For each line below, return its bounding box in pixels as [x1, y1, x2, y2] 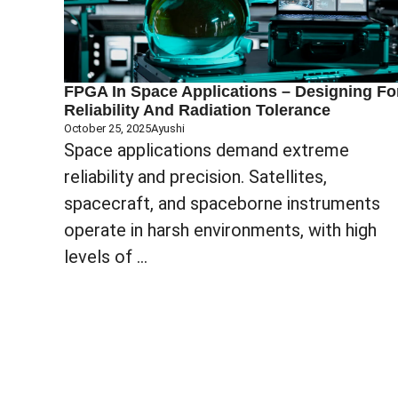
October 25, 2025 [64, 121, 151, 135]
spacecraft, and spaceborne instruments [64, 192, 380, 214]
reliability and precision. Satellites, [64, 165, 327, 187]
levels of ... [64, 245, 147, 267]
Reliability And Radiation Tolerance [64, 100, 330, 119]
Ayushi [151, 121, 185, 135]
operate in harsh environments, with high [64, 219, 377, 241]
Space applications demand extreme [64, 139, 349, 161]
